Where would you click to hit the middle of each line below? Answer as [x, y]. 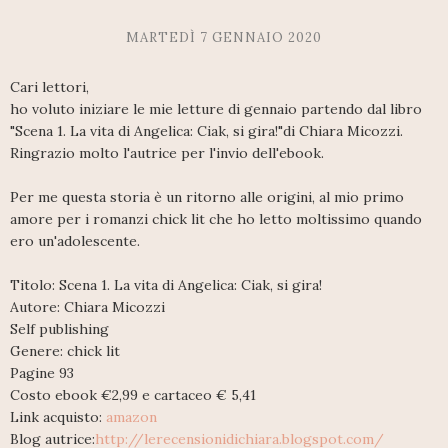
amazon [131, 416]
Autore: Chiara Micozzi [87, 306]
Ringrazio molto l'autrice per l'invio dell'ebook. [167, 152]
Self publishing [59, 328]
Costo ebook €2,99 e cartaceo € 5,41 [133, 394]
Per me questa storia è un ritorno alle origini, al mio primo [207, 196]
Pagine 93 [42, 372]
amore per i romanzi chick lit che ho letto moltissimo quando [216, 218]
